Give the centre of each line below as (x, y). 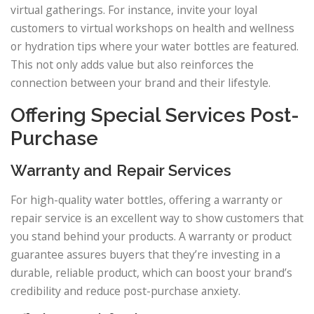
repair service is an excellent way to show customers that (157, 218)
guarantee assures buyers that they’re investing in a (145, 254)
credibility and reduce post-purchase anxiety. (125, 291)
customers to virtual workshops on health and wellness (152, 28)
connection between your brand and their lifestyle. (141, 82)
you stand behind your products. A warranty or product (151, 236)
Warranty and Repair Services (121, 170)
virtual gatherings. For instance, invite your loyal (134, 9)
